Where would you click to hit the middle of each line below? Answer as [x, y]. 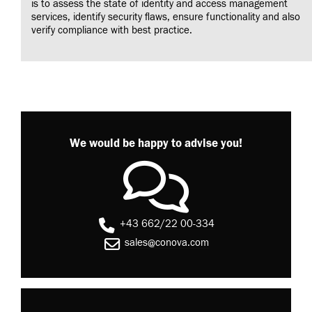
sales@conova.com [167, 242]
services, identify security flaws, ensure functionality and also [166, 17]
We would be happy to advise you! [156, 144]
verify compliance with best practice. [112, 30]
